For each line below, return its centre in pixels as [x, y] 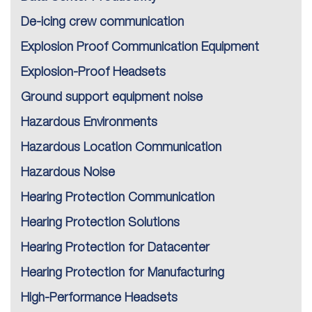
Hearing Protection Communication [118, 198]
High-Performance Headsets [99, 298]
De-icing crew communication [102, 23]
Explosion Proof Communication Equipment [140, 48]
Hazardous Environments [89, 123]
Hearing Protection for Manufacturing [123, 273]
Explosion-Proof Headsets [93, 73]
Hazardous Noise [68, 173]
